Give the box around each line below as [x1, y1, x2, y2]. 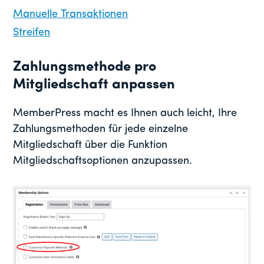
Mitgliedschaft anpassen [13, 78, 176, 93]
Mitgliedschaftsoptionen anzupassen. [13, 156, 193, 167]
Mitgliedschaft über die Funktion [13, 140, 168, 151]
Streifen [13, 27, 51, 39]
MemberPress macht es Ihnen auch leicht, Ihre [13, 108, 237, 120]
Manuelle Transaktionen [13, 9, 128, 21]
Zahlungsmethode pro [13, 60, 157, 75]
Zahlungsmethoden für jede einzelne [13, 124, 189, 136]
